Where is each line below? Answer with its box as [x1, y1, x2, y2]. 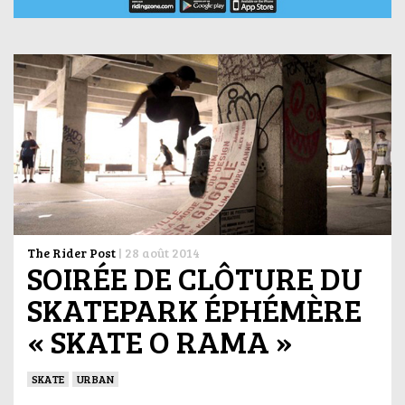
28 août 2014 [125, 243, 200, 261]
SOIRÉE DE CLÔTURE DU [27, 255, 363, 299]
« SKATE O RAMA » [27, 318, 293, 363]
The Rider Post [27, 243, 116, 261]
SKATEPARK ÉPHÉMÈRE [27, 287, 362, 331]
